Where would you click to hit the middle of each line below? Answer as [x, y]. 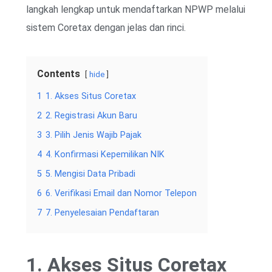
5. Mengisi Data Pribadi [90, 174]
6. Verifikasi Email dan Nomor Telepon [121, 194]
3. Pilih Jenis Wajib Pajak [93, 135]
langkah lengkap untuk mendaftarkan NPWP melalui [136, 10]
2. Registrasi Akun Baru [91, 116]
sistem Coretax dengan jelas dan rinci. [106, 28]
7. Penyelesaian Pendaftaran [102, 213]
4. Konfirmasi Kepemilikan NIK [105, 155]
